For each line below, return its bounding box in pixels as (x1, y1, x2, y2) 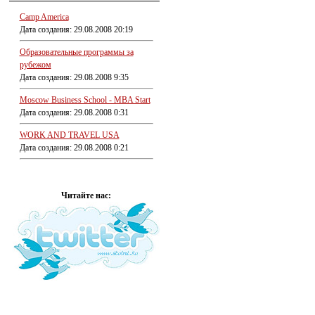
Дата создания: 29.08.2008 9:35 (19, 72, 129, 82)
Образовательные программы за (19, 47, 134, 57)
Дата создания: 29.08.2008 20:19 (19, 25, 133, 34)
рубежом (19, 60, 51, 70)
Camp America (19, 12, 69, 22)
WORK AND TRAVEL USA (19, 130, 120, 140)
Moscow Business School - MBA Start (19, 95, 150, 105)
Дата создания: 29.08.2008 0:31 (19, 108, 129, 117)
